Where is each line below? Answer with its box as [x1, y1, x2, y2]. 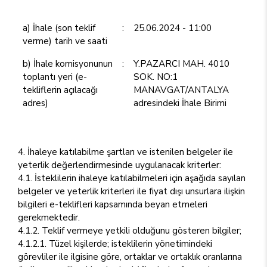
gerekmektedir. [18, 211, 80, 223]
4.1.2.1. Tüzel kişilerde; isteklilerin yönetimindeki [18, 237, 212, 250]
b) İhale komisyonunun [23, 57, 113, 70]
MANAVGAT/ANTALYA [133, 83, 229, 96]
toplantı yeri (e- [23, 70, 87, 83]
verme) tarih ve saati [23, 35, 107, 47]
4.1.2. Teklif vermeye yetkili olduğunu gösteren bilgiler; [18, 224, 241, 237]
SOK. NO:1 [133, 70, 178, 83]
